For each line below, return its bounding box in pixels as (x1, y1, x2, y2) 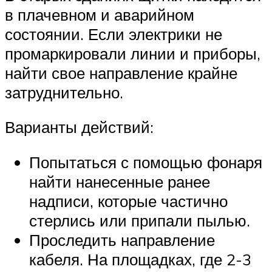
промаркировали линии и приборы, (5, 43, 260, 63)
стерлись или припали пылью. (29, 211, 250, 231)
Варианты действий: (5, 117, 154, 137)
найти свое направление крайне (5, 63, 237, 83)
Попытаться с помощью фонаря (29, 152, 262, 172)
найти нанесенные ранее (29, 172, 210, 192)
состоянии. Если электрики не (5, 24, 222, 44)
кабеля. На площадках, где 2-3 (29, 250, 251, 270)
